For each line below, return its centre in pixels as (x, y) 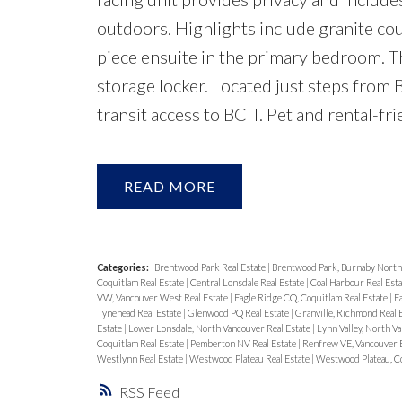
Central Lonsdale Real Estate (248, 283)
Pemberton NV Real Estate (244, 344)
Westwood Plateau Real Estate (250, 359)
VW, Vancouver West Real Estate (163, 298)
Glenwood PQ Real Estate (239, 313)
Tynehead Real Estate (140, 313)
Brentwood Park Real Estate (210, 267)
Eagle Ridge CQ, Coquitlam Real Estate (311, 298)
